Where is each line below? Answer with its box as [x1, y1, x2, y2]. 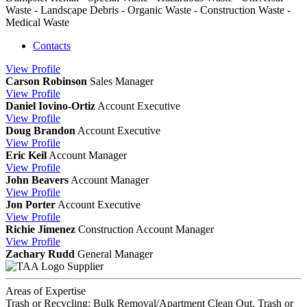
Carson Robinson [5, 75, 87, 88]
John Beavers [5, 174, 69, 186]
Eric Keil [5, 149, 47, 162]
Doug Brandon [5, 125, 75, 137]
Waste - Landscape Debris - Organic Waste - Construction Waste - [5, 4, 291, 16]
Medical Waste [5, 16, 69, 29]
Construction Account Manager [78, 223, 214, 236]
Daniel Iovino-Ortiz [5, 100, 95, 112]
